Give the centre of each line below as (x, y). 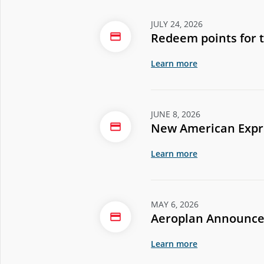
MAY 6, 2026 (175, 204)
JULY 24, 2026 (177, 24)
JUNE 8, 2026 (176, 114)
